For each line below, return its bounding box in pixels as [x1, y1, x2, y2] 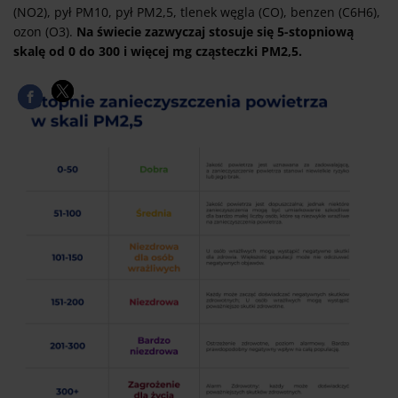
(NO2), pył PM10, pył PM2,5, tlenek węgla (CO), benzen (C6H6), [13, 4, 380, 21]
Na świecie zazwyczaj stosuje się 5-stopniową [76, 23, 354, 41]
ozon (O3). [13, 23, 76, 41]
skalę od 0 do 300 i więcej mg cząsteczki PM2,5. [13, 43, 302, 60]
